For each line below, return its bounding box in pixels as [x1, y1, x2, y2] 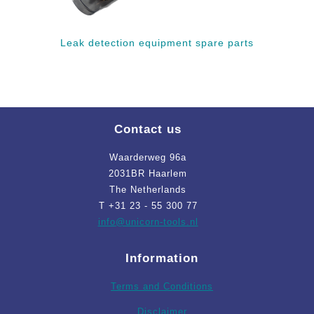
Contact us [114, 122, 182, 136]
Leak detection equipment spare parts [60, 37, 254, 49]
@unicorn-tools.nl [115, 216, 198, 227]
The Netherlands [109, 184, 187, 195]
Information [125, 251, 199, 265]
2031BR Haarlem [109, 168, 188, 179]
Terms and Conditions [111, 280, 214, 292]
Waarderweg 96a [109, 151, 187, 163]
